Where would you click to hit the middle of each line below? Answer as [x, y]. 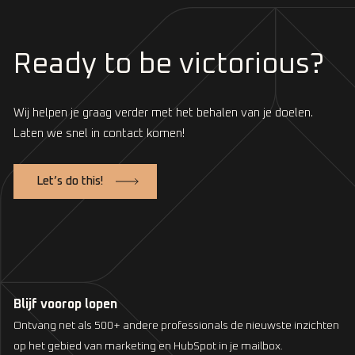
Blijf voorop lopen [65, 305]
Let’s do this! [70, 181]
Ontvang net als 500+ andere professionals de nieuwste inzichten [176, 326]
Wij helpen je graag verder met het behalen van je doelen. [163, 113]
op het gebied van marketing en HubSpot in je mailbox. [148, 347]
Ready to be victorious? [169, 65]
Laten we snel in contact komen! [99, 134]
